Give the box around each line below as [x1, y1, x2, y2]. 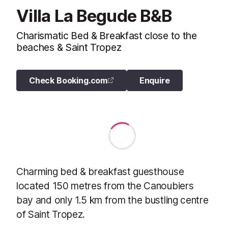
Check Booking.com [29, 75, 108, 85]
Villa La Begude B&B [16, 5, 172, 26]
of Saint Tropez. [16, 208, 85, 220]
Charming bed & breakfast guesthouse [16, 165, 184, 178]
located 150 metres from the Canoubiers [16, 179, 194, 192]
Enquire [139, 75, 170, 85]
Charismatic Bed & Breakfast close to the [16, 29, 197, 42]
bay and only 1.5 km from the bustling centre [16, 193, 209, 206]
